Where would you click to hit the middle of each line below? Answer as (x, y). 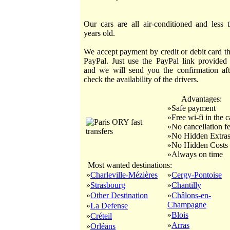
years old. (99, 33)
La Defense (109, 206)
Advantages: (201, 99)
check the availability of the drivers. (141, 79)
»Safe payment (191, 108)
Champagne (187, 205)
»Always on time (195, 154)
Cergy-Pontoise (197, 175)
